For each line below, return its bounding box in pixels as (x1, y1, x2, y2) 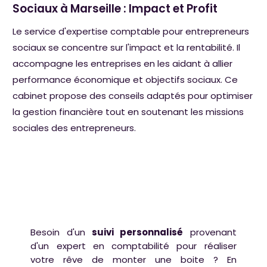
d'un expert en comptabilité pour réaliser (30, 240, 237, 253)
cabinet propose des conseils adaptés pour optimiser (13, 89, 253, 103)
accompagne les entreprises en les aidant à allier (13, 57, 233, 70)
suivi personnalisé (92, 226, 184, 239)
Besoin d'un (30, 226, 92, 239)
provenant (183, 226, 237, 239)
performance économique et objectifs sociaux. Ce (13, 73, 238, 86)
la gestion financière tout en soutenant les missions (13, 105, 244, 119)
